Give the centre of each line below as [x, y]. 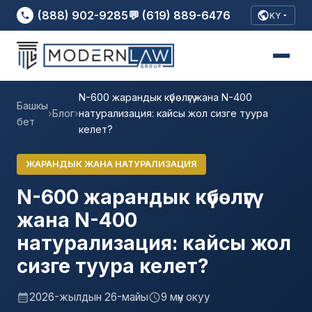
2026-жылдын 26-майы [89, 297]
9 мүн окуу [186, 297]
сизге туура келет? [113, 266]
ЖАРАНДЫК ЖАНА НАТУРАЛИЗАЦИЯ [111, 164]
